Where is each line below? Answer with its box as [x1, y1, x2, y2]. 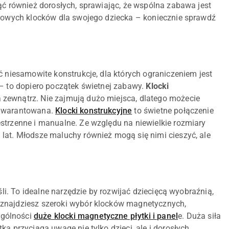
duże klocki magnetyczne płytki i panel [33, 211, 178, 221]
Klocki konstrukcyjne [55, 106, 132, 116]
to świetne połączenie [132, 106, 214, 116]
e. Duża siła [178, 211, 221, 221]
